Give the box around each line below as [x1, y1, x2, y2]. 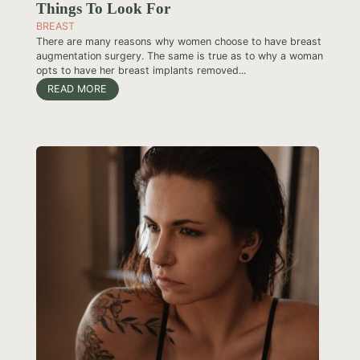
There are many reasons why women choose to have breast [35, 35, 321, 47]
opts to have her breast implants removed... [35, 63, 246, 76]
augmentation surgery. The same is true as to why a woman [35, 49, 323, 62]
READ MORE [47, 83, 108, 96]
